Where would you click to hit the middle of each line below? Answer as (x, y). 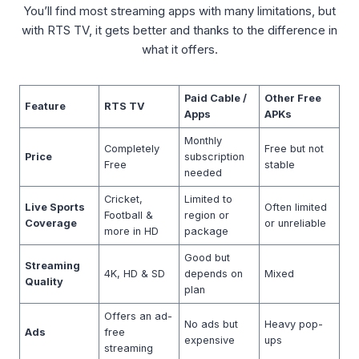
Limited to (209, 199)
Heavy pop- (294, 324)
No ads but (212, 324)
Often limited (296, 207)
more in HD (132, 231)
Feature (46, 106)
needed (204, 173)
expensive (210, 340)
